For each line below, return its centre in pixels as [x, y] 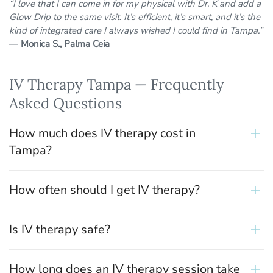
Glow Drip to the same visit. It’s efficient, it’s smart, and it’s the [135, 17]
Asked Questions [66, 104]
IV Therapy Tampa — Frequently [117, 85]
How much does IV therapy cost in [102, 133]
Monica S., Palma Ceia [65, 44]
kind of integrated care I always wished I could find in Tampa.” [136, 31]
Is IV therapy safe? [60, 230]
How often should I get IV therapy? [105, 190]
